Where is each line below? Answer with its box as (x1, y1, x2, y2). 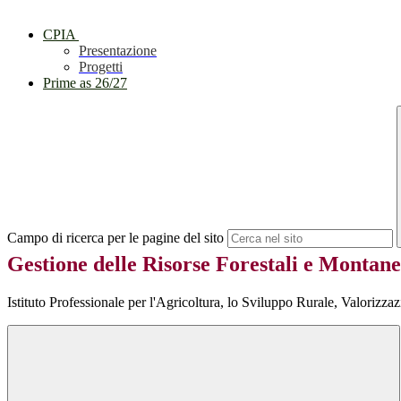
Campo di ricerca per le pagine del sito (7, 230, 224, 246)
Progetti (79, 59, 123, 75)
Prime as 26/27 (43, 75, 127, 91)
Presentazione (79, 43, 157, 59)
